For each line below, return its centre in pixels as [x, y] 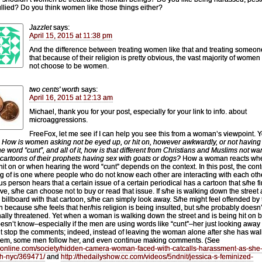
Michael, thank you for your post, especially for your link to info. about [138, 111]
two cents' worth [54, 89]
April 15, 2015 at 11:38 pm [71, 35]
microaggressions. [58, 120]
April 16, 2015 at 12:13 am [71, 97]
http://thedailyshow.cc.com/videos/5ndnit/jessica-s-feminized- [157, 256]
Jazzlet [40, 27]
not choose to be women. [69, 66]
